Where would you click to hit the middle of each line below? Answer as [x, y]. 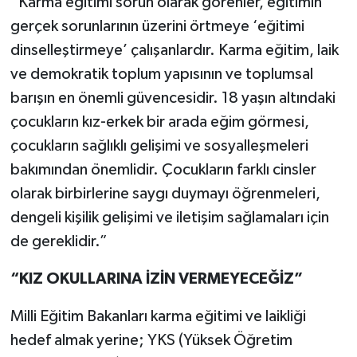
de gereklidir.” [59, 241]
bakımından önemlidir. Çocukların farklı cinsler [163, 169]
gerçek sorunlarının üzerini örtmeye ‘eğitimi [157, 26]
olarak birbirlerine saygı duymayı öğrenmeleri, [165, 193]
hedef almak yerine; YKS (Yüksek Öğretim [151, 340]
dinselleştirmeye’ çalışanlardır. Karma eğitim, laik [174, 50]
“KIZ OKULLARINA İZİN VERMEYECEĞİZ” [156, 279]
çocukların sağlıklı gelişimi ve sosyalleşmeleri [159, 145]
